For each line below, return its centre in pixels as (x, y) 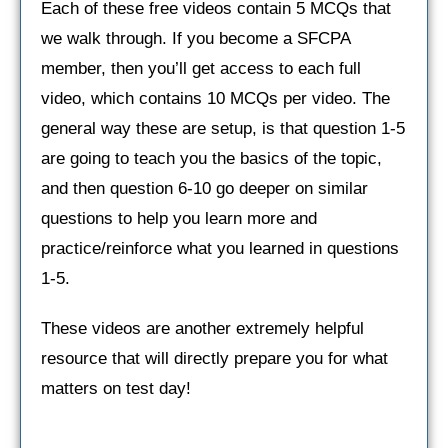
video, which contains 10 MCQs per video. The (215, 98)
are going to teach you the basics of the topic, (211, 158)
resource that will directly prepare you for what (214, 358)
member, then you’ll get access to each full (201, 68)
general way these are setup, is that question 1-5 (223, 128)
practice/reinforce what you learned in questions (220, 248)
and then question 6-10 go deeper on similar (204, 188)
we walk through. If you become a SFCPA (195, 38)
